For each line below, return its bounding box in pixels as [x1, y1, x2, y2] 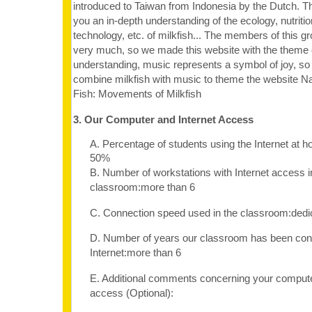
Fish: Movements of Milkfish [73, 88, 201, 100]
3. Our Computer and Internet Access [73, 113, 253, 125]
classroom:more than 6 [89, 181, 195, 194]
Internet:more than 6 [89, 247, 181, 259]
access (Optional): [89, 286, 173, 299]
